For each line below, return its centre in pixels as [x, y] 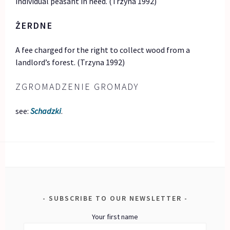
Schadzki [46, 111]
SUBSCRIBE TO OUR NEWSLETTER [115, 198]
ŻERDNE [34, 26]
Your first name [115, 217]
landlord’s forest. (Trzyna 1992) [70, 62]
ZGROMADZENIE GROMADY [78, 87]
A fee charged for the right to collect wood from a [103, 50]
